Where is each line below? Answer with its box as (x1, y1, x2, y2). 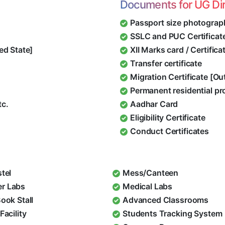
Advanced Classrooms (123, 195, 209, 205)
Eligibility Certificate (130, 113, 205, 123)
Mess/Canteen (123, 168, 179, 178)
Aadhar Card (130, 99, 178, 109)
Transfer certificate (130, 58, 202, 69)
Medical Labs (123, 181, 173, 192)
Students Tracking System (123, 208, 222, 219)
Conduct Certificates (130, 126, 209, 137)
